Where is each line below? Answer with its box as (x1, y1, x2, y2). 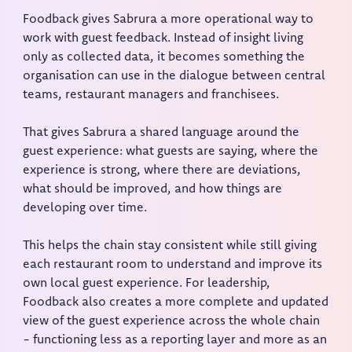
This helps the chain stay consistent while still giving (23, 240, 317, 253)
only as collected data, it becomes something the (23, 51, 306, 64)
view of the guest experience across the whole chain (23, 315, 321, 328)
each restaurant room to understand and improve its (23, 258, 323, 272)
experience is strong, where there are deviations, (23, 164, 302, 178)
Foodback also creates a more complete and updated (23, 296, 329, 310)
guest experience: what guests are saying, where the (23, 145, 319, 159)
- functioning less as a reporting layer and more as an (23, 334, 328, 347)
